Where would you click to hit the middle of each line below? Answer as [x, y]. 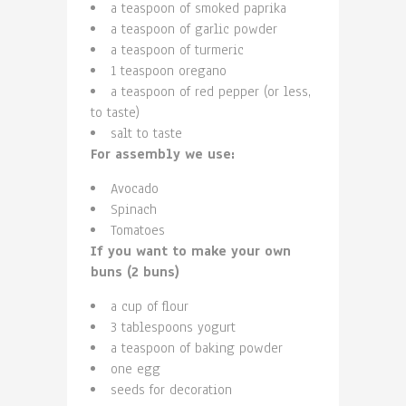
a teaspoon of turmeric [177, 49]
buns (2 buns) [135, 271]
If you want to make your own [191, 251]
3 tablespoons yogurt [173, 327]
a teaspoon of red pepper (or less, [211, 91]
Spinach [134, 209]
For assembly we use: [163, 154]
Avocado [135, 188]
